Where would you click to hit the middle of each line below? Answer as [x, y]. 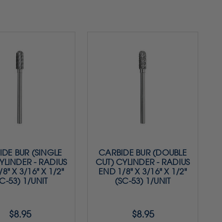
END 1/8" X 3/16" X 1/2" [143, 171]
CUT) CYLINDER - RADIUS [143, 162]
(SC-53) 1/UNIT [143, 181]
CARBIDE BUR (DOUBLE [143, 153]
